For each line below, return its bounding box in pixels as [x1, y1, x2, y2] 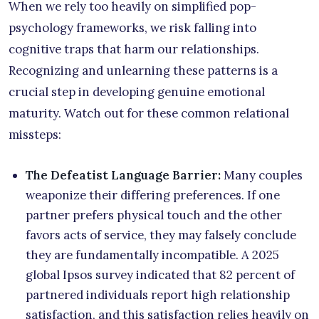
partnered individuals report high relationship [26, 287, 290, 303]
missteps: [9, 127, 61, 143]
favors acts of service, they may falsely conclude [26, 227, 296, 244]
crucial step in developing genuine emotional [9, 84, 265, 100]
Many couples [221, 167, 303, 184]
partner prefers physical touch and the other [26, 207, 282, 224]
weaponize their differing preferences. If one [26, 187, 280, 204]
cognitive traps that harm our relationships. [9, 41, 259, 58]
